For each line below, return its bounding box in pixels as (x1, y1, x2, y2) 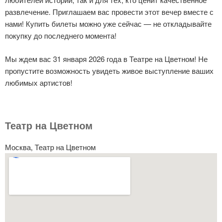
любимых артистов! (5, 77, 72, 88)
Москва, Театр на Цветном (5, 142, 96, 152)
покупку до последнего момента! (5, 30, 116, 41)
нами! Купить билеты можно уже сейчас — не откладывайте (5, 18, 212, 29)
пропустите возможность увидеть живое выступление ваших (5, 65, 214, 76)
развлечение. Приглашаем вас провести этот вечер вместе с (5, 6, 214, 17)
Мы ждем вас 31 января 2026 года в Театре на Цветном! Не (5, 53, 208, 64)
